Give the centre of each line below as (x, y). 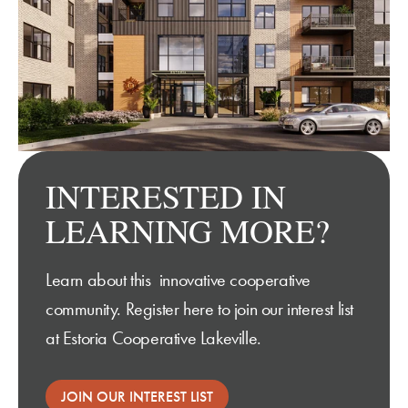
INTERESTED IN (166, 196)
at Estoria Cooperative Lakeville (152, 338)
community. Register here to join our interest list (200, 309)
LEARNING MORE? (188, 231)
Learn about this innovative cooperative (178, 280)
